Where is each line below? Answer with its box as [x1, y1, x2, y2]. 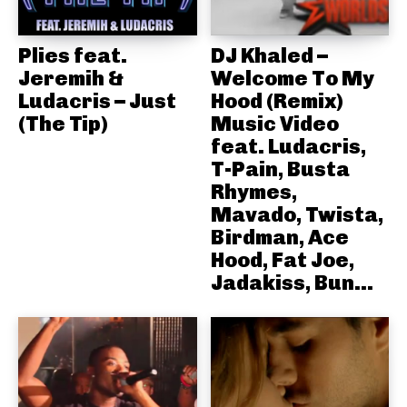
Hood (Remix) [210, 88, 343, 114]
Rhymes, [210, 179, 297, 205]
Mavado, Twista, [210, 202, 383, 228]
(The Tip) [18, 111, 108, 137]
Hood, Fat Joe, [210, 247, 354, 273]
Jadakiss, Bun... [210, 270, 373, 296]
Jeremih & [18, 65, 124, 92]
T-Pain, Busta [210, 156, 350, 183]
